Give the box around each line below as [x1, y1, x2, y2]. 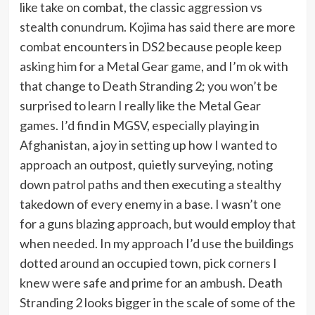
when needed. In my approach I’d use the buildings [19, 236, 294, 252]
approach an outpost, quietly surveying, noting [19, 157, 273, 173]
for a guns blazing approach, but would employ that [19, 216, 296, 232]
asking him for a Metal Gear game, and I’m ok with [19, 58, 288, 75]
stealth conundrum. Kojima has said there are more [19, 19, 295, 35]
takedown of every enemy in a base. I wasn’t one [19, 196, 281, 212]
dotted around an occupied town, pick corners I [19, 255, 277, 271]
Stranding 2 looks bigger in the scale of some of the [19, 295, 295, 311]
